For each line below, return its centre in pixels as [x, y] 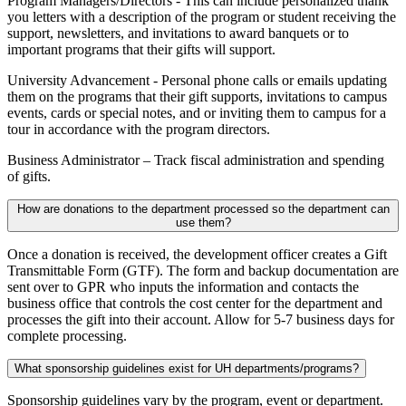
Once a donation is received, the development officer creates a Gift [197, 255]
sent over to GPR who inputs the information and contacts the [183, 287]
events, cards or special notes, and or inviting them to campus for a [197, 113]
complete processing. [67, 336]
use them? [203, 223]
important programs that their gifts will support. [141, 50]
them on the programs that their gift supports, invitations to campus [197, 97]
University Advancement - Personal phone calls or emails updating [197, 81]
